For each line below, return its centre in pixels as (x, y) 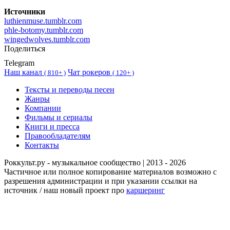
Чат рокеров (90, 72)
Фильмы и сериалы (59, 118)
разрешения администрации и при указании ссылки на (101, 181)
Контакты (42, 145)
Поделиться (25, 49)
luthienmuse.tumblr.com (43, 21)
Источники (25, 12)
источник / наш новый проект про (65, 190)
